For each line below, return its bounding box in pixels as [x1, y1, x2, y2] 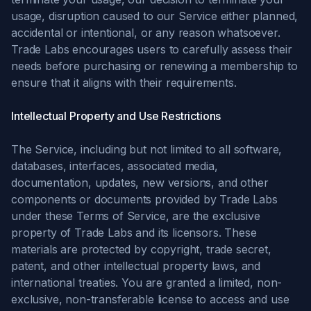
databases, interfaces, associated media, [11, 159, 218, 173]
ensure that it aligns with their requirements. [11, 76, 237, 90]
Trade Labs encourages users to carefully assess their [11, 42, 292, 56]
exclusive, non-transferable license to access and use [11, 292, 289, 306]
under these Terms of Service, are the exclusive [11, 209, 260, 223]
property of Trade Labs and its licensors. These [11, 226, 257, 239]
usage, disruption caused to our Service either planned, [11, 9, 299, 23]
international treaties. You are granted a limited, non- [11, 276, 283, 289]
